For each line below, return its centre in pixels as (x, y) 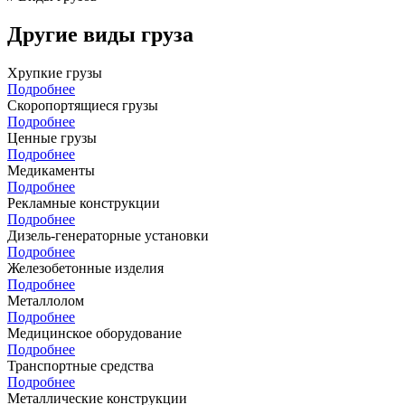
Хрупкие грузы (55, 72)
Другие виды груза (100, 34)
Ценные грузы (52, 137)
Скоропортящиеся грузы (83, 105)
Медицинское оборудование (94, 333)
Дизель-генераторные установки (108, 235)
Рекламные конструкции (84, 202)
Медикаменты (51, 170)
